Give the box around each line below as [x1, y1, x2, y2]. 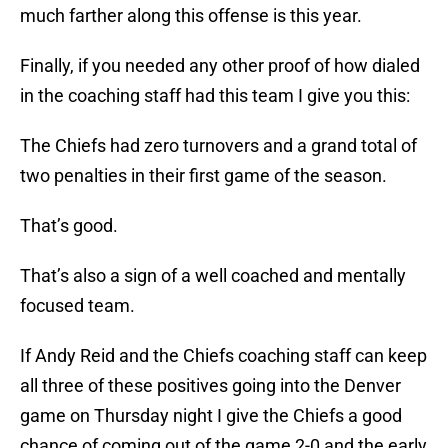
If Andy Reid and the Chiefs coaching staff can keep [20, 345, 427, 367]
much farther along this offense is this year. [20, 5, 362, 27]
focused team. [20, 295, 135, 317]
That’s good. [20, 215, 118, 237]
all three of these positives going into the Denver [20, 375, 401, 397]
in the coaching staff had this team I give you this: [20, 85, 410, 107]
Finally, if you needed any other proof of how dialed [20, 55, 420, 77]
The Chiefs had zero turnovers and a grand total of [20, 135, 417, 157]
